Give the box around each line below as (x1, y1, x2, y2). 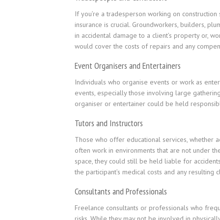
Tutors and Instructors (75, 117, 143, 129)
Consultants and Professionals (75, 186, 167, 197)
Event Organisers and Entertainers (75, 60, 181, 71)
